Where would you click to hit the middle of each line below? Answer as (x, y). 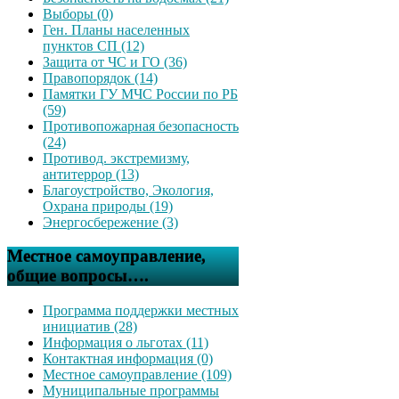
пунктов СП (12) (94, 45)
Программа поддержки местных (141, 310)
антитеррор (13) (91, 174)
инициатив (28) (90, 326)
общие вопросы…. (78, 276)
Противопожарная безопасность (141, 126)
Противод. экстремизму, (116, 158)
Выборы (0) (78, 13)
